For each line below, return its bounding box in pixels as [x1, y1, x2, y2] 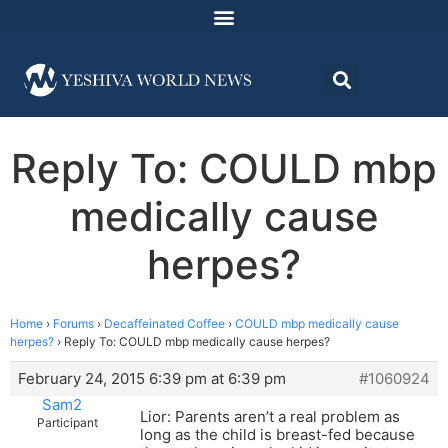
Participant [37, 415, 98, 431]
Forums [53, 316, 94, 332]
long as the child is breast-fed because [140, 425, 415, 445]
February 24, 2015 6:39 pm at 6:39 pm [18, 369, 286, 389]
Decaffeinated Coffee [104, 316, 225, 332]
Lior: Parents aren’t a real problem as [140, 407, 400, 427]
